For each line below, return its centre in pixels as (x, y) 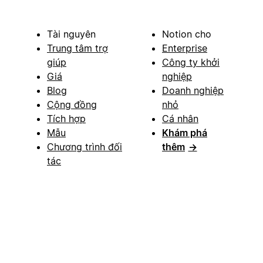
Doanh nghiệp (193, 90)
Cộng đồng (72, 104)
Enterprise (185, 48)
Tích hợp (66, 118)
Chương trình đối (85, 146)
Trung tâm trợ (77, 48)
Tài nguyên (71, 34)
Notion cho (187, 34)
